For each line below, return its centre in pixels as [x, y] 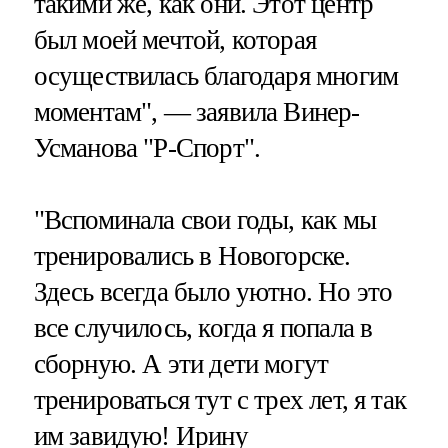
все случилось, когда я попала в [203, 328]
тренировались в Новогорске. [192, 256]
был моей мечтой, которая [175, 40]
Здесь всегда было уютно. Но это [213, 292]
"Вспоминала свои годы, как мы [204, 220]
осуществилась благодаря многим [216, 76]
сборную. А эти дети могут [181, 364]
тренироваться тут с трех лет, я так [220, 400]
